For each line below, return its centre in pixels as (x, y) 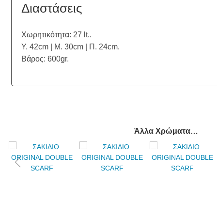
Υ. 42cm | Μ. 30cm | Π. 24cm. (71, 46)
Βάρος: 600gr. (45, 59)
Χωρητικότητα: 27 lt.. (57, 34)
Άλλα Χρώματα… (166, 131)
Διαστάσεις (52, 8)
